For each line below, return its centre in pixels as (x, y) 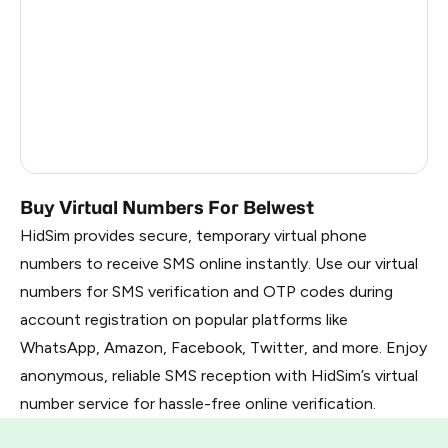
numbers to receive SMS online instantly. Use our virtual (219, 263)
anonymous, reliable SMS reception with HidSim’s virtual (219, 375)
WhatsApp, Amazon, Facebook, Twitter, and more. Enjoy (223, 347)
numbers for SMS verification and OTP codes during (206, 291)
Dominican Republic (131, 159)
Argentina (101, 36)
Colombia (99, 77)
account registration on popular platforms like (184, 319)
